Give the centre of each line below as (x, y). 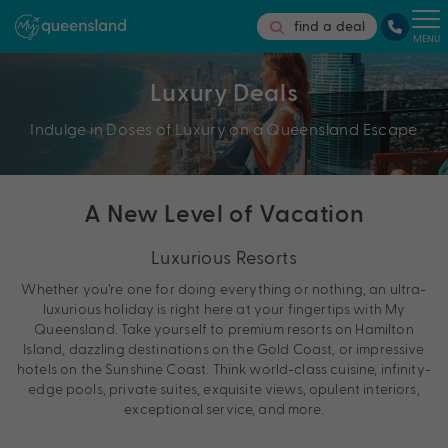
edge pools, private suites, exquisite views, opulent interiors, (224, 389)
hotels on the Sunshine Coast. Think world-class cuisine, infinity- (224, 369)
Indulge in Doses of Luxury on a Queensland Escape (224, 129)
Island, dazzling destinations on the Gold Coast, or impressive (224, 349)
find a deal (329, 27)
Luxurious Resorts (224, 257)
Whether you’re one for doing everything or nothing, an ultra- (224, 289)
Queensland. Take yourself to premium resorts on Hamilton (224, 329)
